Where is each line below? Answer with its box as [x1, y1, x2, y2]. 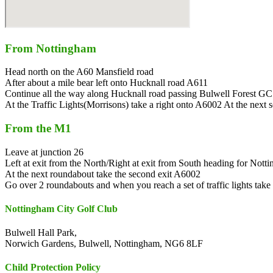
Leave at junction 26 [5, 146, 83, 157]
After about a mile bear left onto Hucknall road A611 [5, 77, 208, 88]
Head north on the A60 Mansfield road [5, 66, 154, 77]
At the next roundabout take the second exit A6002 [5, 168, 200, 179]
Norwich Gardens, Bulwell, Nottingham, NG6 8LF [5, 238, 203, 249]
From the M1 [5, 121, 71, 135]
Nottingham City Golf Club [5, 203, 118, 214]
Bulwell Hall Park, [5, 227, 77, 238]
